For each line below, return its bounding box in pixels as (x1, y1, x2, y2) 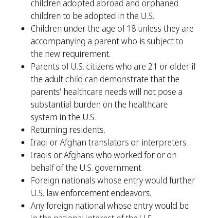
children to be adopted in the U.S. (30, 10, 154, 21)
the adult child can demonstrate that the (30, 73, 180, 85)
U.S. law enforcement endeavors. (30, 187, 151, 199)
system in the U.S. (30, 111, 96, 123)
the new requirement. (30, 48, 110, 59)
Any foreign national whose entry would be (30, 200, 189, 211)
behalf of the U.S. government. (30, 162, 143, 173)
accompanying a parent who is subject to (30, 35, 183, 47)
